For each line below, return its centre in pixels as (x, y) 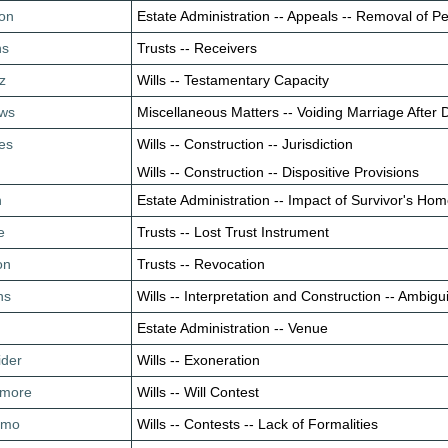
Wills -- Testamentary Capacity (233, 80)
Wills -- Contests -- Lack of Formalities (258, 424)
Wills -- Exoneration (199, 360)
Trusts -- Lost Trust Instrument (233, 232)
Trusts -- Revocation (201, 264)
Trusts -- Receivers (197, 48)
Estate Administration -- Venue (233, 328)
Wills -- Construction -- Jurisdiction (245, 144)
